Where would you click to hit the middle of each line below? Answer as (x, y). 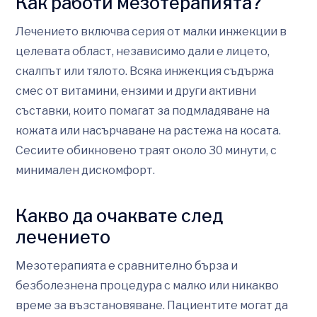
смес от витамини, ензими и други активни (136, 91)
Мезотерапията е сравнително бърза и (127, 265)
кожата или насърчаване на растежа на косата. (148, 130)
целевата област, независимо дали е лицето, (143, 51)
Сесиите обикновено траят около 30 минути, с (146, 150)
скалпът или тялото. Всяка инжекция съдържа (145, 71)
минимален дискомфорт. (85, 170)
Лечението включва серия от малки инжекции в (151, 31)
